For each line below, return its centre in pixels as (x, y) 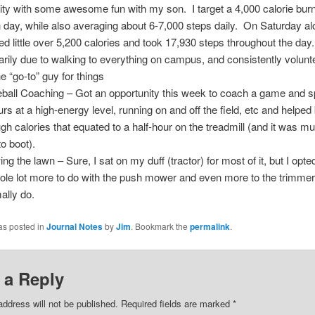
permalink (210, 226)
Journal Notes (74, 226)
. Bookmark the (160, 226)
